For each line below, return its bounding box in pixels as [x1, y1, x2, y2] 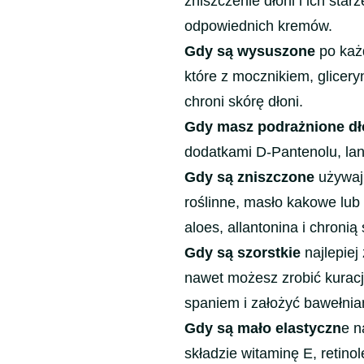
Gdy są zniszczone [184, 168, 314, 185]
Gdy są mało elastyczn [184, 319, 341, 336]
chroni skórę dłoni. [184, 93, 303, 110]
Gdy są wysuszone [184, 42, 319, 59]
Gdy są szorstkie [184, 244, 301, 261]
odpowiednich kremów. [184, 17, 332, 34]
